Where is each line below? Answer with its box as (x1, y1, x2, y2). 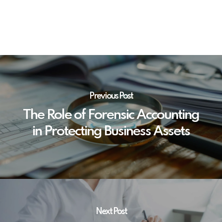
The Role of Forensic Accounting (23, 108, 199, 122)
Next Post (95, 207, 127, 217)
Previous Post (89, 91, 133, 101)
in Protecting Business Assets (32, 124, 190, 139)
